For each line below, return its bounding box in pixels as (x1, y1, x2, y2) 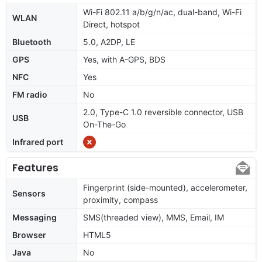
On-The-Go (83, 119, 126, 129)
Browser (12, 229, 46, 240)
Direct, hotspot (83, 19, 140, 29)
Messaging (12, 212, 57, 222)
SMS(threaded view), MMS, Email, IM (83, 212, 224, 222)
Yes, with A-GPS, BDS (83, 54, 166, 64)
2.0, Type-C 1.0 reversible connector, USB (83, 106, 243, 117)
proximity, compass (83, 194, 158, 205)
